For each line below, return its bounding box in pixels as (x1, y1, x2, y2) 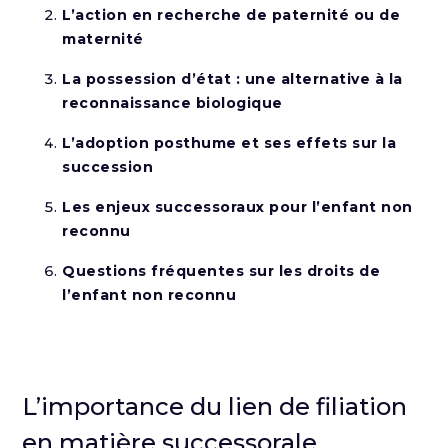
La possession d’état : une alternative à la (62, 70, 403, 88)
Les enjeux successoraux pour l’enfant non (62, 198, 413, 216)
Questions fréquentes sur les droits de (62, 262, 381, 280)
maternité (62, 30, 144, 48)
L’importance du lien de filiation (22, 392, 408, 421)
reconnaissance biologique (62, 94, 283, 112)
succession (62, 158, 154, 176)
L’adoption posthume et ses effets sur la (62, 134, 397, 152)
